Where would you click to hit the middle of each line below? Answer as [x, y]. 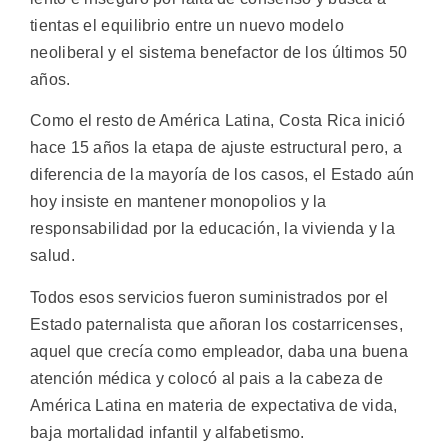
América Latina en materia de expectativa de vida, [214, 405]
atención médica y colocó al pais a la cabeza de [207, 378]
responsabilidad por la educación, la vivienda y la [212, 229]
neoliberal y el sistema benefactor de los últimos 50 [219, 52]
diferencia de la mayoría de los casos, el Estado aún [222, 175]
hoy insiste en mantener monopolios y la [178, 202]
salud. [52, 256]
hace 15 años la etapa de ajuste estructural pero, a [216, 148]
